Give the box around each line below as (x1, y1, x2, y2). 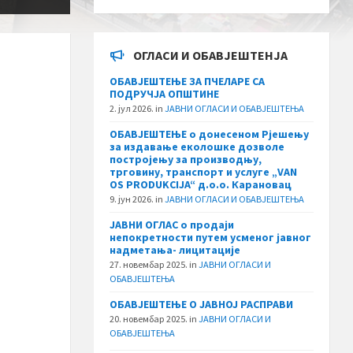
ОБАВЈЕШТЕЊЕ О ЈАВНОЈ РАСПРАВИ (110, 296, 294, 311)
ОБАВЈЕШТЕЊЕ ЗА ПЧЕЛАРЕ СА (110, 73, 266, 88)
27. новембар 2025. (110, 258, 190, 270)
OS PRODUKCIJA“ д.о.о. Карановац (110, 176, 292, 191)
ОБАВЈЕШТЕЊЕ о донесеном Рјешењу (110, 126, 310, 141)
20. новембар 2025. (110, 312, 190, 325)
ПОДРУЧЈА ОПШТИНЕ (110, 86, 220, 101)
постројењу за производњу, (110, 151, 262, 166)
